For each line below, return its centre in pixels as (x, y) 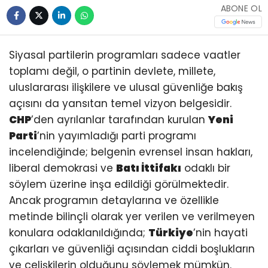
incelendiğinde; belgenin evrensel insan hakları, (131, 152)
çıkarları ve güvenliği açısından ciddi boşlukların (132, 249)
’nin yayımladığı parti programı (117, 135)
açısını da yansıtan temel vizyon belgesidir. (120, 103)
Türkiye (171, 232)
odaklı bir (206, 168)
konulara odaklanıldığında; (79, 232)
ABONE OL (241, 9)
